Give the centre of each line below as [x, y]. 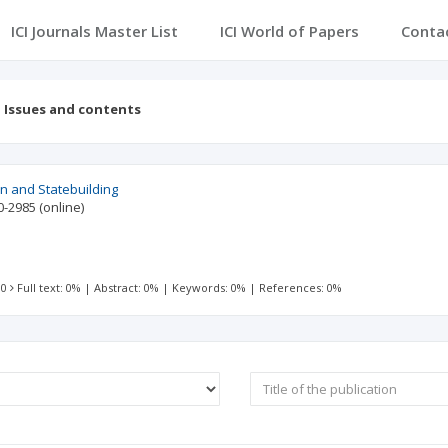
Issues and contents [72, 109]
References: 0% [301, 287]
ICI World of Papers [289, 31]
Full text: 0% [49, 287]
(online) [62, 207]
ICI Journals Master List [94, 31]
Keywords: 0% [209, 287]
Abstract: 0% [127, 287]
